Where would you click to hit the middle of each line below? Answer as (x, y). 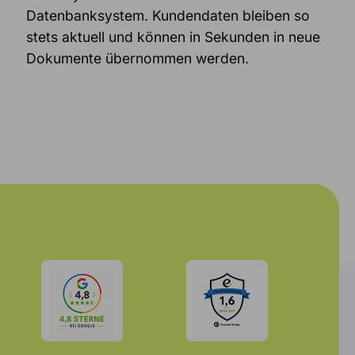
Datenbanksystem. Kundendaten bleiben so (168, 15)
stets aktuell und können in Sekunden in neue (173, 36)
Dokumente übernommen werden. (137, 58)
